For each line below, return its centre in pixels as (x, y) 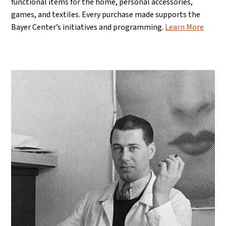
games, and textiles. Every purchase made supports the (106, 14)
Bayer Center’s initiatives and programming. (88, 27)
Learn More (185, 27)
